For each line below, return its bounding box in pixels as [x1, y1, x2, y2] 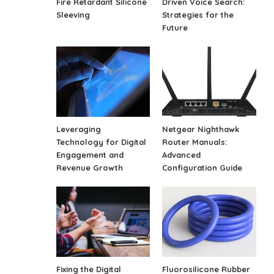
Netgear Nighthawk [162, 124, 240, 134]
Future [162, 23, 188, 33]
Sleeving [56, 10, 91, 20]
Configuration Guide [162, 163, 243, 172]
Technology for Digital [56, 137, 147, 147]
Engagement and [56, 150, 124, 160]
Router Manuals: [162, 137, 228, 147]
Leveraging [56, 124, 102, 134]
